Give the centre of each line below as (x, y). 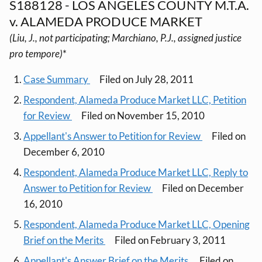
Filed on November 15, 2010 (143, 115)
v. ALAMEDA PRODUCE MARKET (106, 21)
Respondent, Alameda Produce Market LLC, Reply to (136, 172)
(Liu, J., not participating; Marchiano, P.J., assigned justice (125, 37)
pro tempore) (36, 53)
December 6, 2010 (64, 151)
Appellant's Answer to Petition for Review (113, 136)
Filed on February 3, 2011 (170, 240)
